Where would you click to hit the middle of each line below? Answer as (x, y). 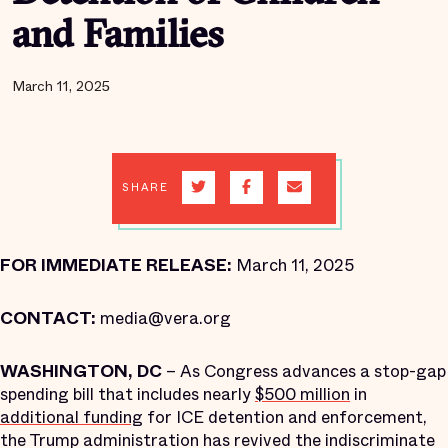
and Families (118, 37)
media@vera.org (165, 318)
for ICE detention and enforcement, (285, 417)
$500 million (302, 394)
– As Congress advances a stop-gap (304, 371)
